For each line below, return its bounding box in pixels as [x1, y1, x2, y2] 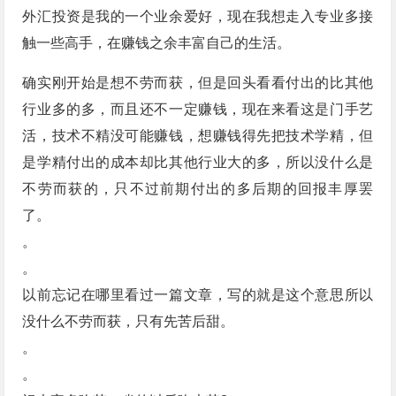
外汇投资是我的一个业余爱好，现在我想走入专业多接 [22, 9, 374, 25]
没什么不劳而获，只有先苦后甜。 [22, 314, 235, 330]
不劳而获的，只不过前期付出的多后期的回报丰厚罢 [22, 181, 374, 197]
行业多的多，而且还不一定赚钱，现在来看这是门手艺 [22, 102, 374, 118]
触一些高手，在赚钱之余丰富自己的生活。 [22, 35, 292, 51]
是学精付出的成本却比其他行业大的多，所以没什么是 [22, 155, 374, 171]
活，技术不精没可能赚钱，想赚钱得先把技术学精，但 [22, 128, 374, 144]
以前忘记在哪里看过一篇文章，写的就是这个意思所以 [22, 287, 374, 303]
